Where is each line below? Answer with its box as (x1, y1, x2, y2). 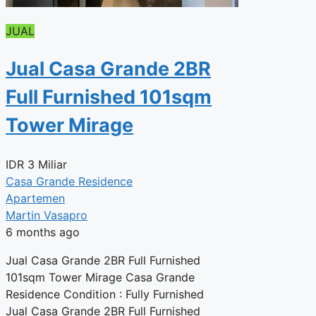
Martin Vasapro (6, 207, 87, 222)
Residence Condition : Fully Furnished (6, 286, 204, 301)
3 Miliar (28, 157, 67, 171)
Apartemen (6, 190, 65, 205)
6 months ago (6, 224, 80, 239)
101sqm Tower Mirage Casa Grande (6, 269, 195, 284)
